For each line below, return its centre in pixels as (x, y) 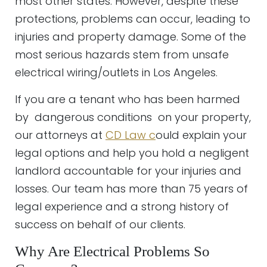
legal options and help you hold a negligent (132, 153)
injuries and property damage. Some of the (131, 37)
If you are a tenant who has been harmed (128, 99)
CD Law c (131, 135)
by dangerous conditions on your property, (133, 117)
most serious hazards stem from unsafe (122, 55)
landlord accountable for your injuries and (128, 171)
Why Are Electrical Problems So (112, 251)
